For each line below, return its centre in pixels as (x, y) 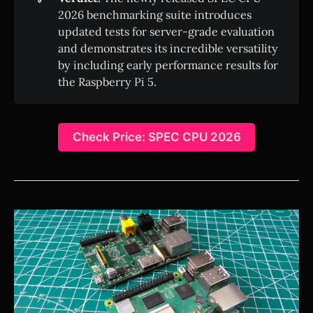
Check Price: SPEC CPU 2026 (156, 137)
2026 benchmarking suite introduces (154, 14)
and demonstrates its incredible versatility (168, 48)
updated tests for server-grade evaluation (166, 31)
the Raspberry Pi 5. (107, 81)
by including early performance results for (168, 65)
